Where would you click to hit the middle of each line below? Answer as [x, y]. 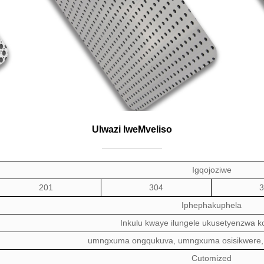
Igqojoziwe [212, 169]
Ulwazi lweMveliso [132, 129]
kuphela [227, 205]
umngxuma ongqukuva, [131, 240]
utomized [214, 258]
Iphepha [197, 205]
